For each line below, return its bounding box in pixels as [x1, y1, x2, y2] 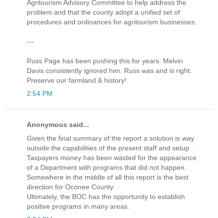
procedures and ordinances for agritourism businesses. [27, 18, 197, 26]
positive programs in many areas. [27, 202, 129, 210]
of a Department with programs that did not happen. [27, 163, 186, 171]
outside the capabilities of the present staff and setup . [27, 144, 193, 152]
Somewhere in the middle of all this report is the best [27, 173, 188, 181]
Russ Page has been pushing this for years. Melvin [27, 56, 183, 65]
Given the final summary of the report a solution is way [27, 134, 194, 142]
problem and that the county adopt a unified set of [27, 8, 180, 16]
